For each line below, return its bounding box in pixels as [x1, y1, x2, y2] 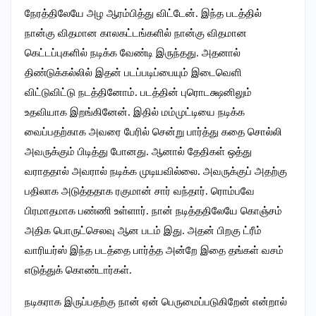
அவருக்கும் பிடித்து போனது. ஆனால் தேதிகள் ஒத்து [25, 146, 252, 158]
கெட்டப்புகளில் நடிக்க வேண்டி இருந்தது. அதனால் [25, 47, 241, 59]
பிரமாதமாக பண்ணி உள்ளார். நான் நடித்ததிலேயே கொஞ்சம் [25, 205, 282, 217]
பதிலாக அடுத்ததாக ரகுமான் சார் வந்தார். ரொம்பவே [25, 186, 255, 197]
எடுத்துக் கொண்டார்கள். [25, 265, 132, 276]
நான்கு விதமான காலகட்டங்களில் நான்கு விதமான [25, 28, 247, 39]
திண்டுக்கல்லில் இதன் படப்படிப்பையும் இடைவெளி [25, 67, 242, 79]
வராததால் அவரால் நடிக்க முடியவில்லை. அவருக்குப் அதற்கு [25, 166, 287, 178]
